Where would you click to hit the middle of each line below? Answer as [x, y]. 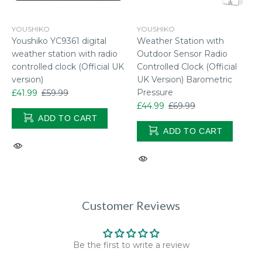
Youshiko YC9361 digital [59, 41]
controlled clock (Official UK [68, 66]
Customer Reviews [131, 205]
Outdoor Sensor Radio [182, 54]
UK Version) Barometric [185, 79]
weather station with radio [65, 54]
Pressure [155, 92]
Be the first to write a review [131, 245]
